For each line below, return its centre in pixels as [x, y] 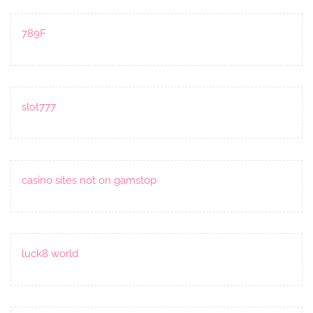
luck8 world [50, 253]
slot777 [39, 107]
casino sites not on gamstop [89, 180]
